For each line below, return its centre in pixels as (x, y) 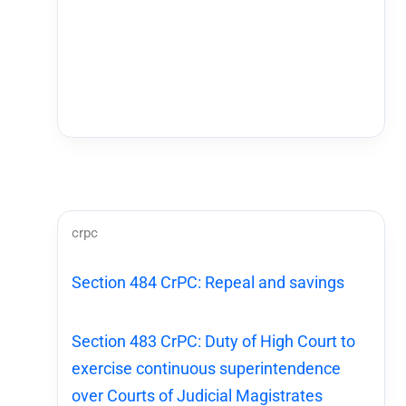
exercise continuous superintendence (207, 368)
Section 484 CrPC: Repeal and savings (208, 282)
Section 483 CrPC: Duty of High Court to (214, 341)
